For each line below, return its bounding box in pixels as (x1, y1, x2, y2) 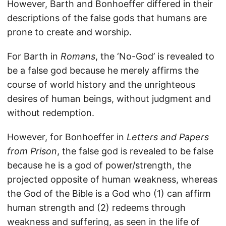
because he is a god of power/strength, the (7, 160, 191, 171)
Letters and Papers (127, 132, 209, 142)
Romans (61, 51, 95, 62)
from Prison (7, 146, 57, 156)
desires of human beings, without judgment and (7, 93, 211, 104)
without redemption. (7, 107, 94, 118)
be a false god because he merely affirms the (7, 65, 199, 76)
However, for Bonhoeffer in (7, 132, 127, 142)
